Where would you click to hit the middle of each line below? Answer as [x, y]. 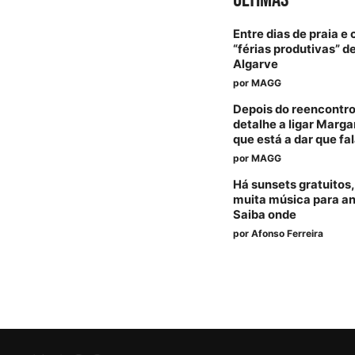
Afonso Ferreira [288, 234]
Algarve [256, 65]
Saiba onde [265, 215]
